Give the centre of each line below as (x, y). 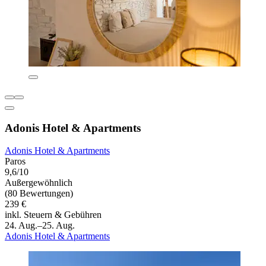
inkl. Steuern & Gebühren (53, 215)
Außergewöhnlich (39, 183)
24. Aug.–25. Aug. (40, 226)
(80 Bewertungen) (39, 194)
